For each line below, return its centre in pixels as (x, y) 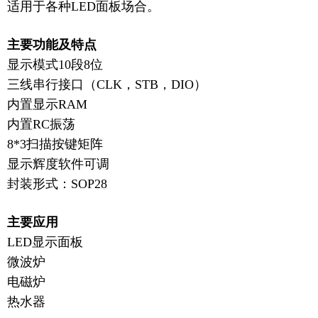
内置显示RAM (47, 104)
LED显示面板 (45, 242)
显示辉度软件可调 (58, 164)
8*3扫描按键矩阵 (55, 144)
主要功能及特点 (52, 45)
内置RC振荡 (41, 124)
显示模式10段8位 (55, 65)
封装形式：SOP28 (57, 184)
